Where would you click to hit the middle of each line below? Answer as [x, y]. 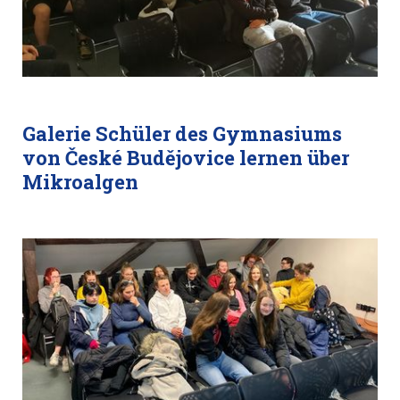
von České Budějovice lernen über [186, 158]
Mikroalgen [80, 182]
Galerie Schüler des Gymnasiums [182, 133]
